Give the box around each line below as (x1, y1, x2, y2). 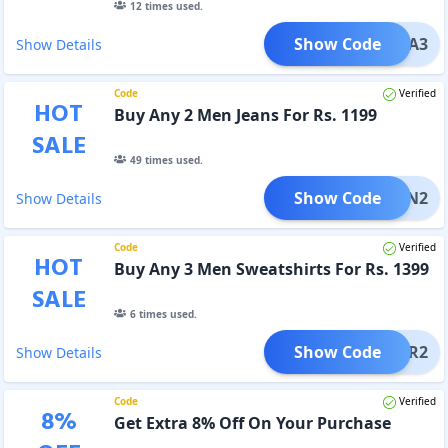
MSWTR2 (360, 340, 428, 363)
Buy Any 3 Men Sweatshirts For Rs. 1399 (113, 257, 429, 280)
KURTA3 (366, 32, 428, 55)
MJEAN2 (366, 186, 428, 209)
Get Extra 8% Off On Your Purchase (113, 411, 391, 434)
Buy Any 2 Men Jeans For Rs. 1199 (113, 103, 377, 126)
